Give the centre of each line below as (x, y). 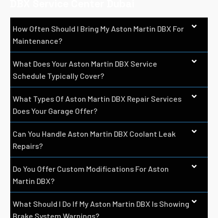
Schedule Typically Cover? (58, 75)
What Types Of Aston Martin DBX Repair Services (97, 98)
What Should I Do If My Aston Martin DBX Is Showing (101, 203)
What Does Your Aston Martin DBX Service (85, 63)
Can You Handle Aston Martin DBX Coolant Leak (94, 133)
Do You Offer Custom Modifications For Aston (91, 168)
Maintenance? (37, 40)
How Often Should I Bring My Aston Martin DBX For (98, 28)
